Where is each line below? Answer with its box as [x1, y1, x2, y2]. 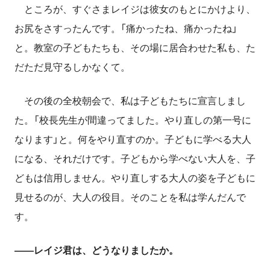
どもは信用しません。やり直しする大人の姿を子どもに [14, 173, 256, 184]
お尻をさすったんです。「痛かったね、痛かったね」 [14, 24, 237, 34]
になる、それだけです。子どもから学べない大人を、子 [14, 154, 256, 165]
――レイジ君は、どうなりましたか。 [14, 245, 178, 256]
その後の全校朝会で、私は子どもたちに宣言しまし [14, 96, 246, 107]
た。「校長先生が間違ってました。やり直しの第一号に [14, 115, 251, 126]
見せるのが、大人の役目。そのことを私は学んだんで [14, 192, 246, 203]
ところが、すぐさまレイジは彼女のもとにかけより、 [14, 4, 256, 15]
